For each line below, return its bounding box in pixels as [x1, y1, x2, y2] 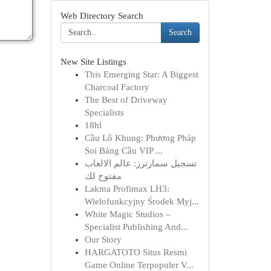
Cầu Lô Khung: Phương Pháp [84, 133, 196, 143]
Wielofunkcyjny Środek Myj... [84, 197, 199, 206]
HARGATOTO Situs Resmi [84, 247, 187, 257]
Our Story [84, 235, 122, 244]
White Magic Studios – [84, 209, 171, 219]
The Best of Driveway [84, 95, 168, 105]
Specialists [84, 108, 124, 117]
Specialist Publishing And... [84, 222, 188, 232]
